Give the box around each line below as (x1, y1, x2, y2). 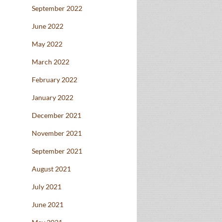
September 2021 (32, 147, 82, 156)
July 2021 (32, 182, 61, 191)
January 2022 (32, 93, 73, 102)
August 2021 (32, 165, 71, 173)
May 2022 (32, 40, 62, 49)
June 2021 (32, 200, 63, 209)
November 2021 (32, 129, 82, 138)
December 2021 (32, 111, 81, 120)
